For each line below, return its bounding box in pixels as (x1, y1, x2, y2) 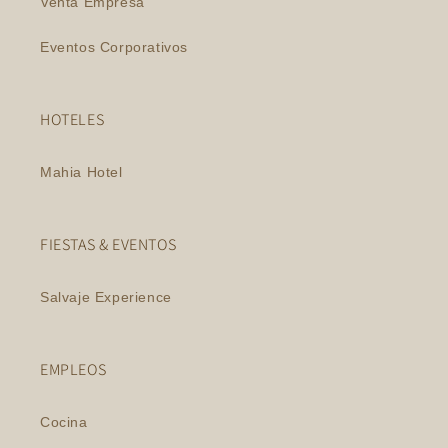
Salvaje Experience (40, 289, 172, 305)
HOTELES (40, 109, 105, 130)
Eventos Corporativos (40, 39, 188, 55)
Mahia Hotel (40, 164, 123, 180)
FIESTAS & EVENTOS (40, 234, 177, 255)
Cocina (40, 414, 88, 430)
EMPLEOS (40, 359, 107, 380)
